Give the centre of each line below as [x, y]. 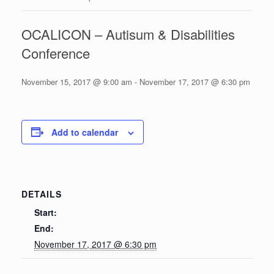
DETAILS [42, 194]
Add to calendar [85, 132]
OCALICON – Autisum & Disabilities [128, 34]
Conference [56, 53]
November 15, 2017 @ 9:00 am [77, 81]
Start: [46, 212]
